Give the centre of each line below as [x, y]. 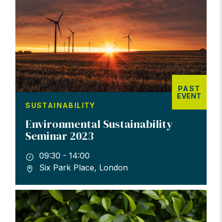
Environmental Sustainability [99, 124]
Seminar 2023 [60, 136]
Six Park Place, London [84, 167]
